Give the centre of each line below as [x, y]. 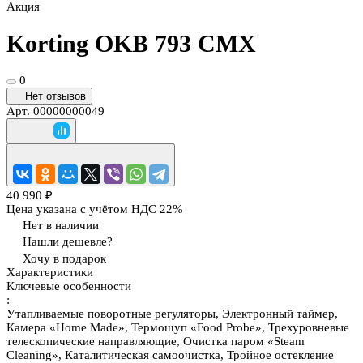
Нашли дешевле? [68, 242]
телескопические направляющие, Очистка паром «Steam [156, 342]
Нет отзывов [56, 96]
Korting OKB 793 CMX [131, 44]
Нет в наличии [61, 226]
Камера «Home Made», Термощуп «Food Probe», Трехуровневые [178, 328]
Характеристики [50, 273]
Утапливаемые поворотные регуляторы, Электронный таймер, [172, 314]
